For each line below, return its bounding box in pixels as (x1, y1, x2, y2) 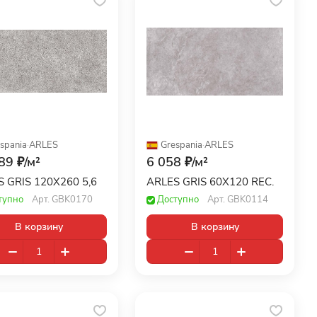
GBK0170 (51, 193, 93, 207)
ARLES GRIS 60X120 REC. (209, 175, 275, 190)
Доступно (157, 193, 200, 207)
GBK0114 (227, 193, 269, 207)
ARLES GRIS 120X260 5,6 (33, 175, 97, 190)
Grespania (161, 139, 203, 152)
